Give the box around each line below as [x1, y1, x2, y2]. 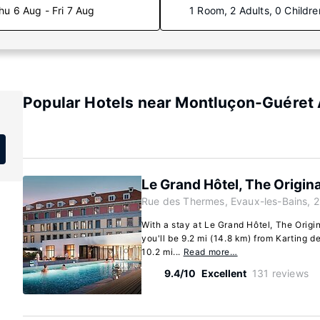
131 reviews [252, 267, 309, 279]
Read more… [183, 246, 238, 257]
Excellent [201, 267, 246, 279]
